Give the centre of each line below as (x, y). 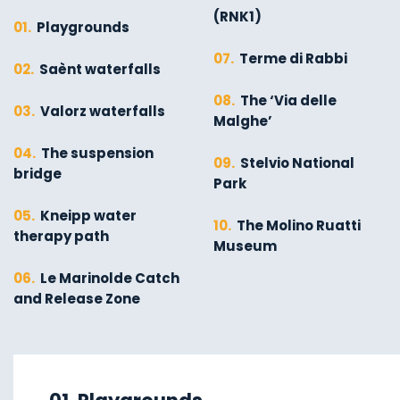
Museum (245, 246)
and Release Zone (77, 299)
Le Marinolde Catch (108, 278)
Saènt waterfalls (99, 69)
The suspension (96, 153)
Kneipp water (87, 216)
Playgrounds (82, 27)
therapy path (61, 236)
